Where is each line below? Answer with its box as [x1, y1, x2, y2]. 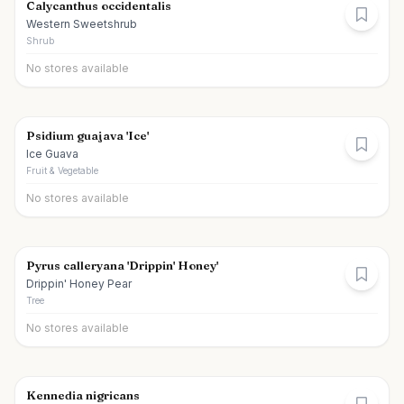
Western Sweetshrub [26, 17, 137, 31]
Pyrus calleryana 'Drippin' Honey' [26, 258, 218, 272]
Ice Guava [26, 147, 78, 161]
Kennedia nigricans [26, 388, 140, 402]
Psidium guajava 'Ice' [26, 128, 149, 142]
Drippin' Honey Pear [26, 277, 132, 290]
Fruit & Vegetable [26, 165, 98, 176]
